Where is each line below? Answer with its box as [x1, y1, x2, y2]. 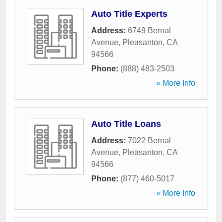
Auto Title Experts [91, 9, 167, 19]
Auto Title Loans [91, 119, 161, 129]
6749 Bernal [128, 26, 171, 35]
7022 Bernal [128, 136, 171, 145]
